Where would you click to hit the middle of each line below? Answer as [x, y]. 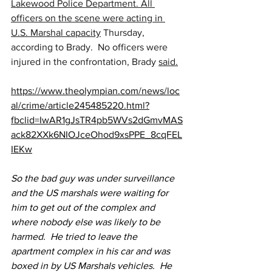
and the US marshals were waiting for [91, 193]
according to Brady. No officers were [90, 47]
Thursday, [124, 33]
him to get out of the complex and [84, 208]
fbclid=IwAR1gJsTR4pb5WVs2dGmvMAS [97, 120]
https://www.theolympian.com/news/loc [95, 91]
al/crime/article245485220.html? [80, 106]
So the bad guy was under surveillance [94, 178]
